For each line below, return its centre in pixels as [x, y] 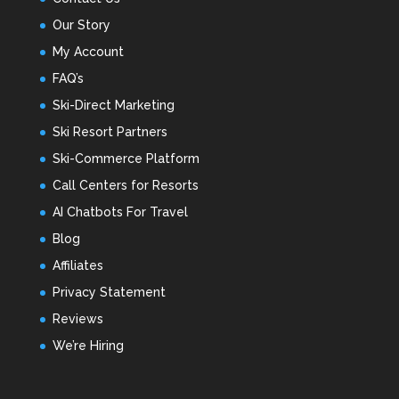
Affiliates [77, 266]
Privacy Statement [109, 293]
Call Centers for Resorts [125, 186]
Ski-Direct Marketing [113, 106]
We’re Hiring [88, 346]
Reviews [77, 319]
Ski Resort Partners [110, 132]
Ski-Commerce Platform [126, 159]
